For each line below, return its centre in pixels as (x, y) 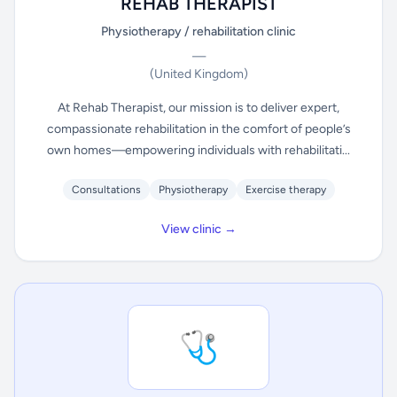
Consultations (106, 190)
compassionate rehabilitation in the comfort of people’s (198, 129)
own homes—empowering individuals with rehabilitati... (198, 150)
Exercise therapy (285, 190)
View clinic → (198, 229)
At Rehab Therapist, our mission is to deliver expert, (198, 108)
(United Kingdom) (198, 74)
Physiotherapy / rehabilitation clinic (198, 31)
